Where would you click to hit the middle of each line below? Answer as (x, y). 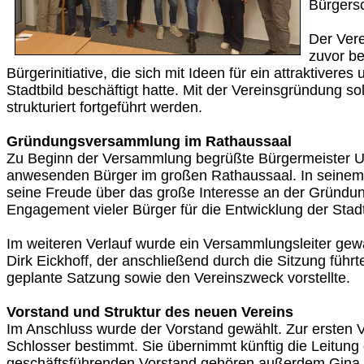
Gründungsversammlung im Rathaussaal (149, 141)
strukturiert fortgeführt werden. (104, 107)
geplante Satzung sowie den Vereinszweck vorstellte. (178, 278)
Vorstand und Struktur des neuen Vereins (150, 312)
